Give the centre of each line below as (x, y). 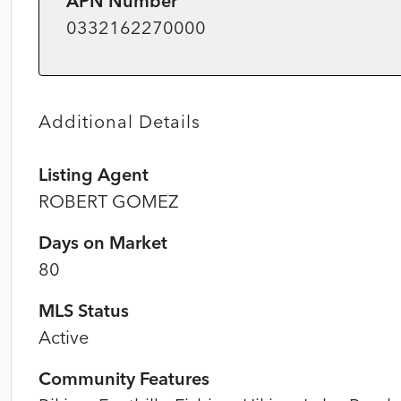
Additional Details (119, 121)
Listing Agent (94, 174)
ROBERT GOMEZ (108, 201)
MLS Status (84, 310)
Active (64, 337)
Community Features (124, 378)
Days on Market (103, 242)
